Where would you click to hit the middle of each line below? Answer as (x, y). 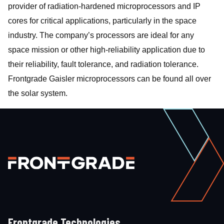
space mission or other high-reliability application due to (106, 50)
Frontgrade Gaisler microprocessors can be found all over (109, 79)
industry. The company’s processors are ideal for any (101, 35)
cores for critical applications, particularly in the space (102, 21)
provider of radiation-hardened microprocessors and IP (104, 6)
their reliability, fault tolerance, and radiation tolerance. (103, 64)
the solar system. (38, 93)
